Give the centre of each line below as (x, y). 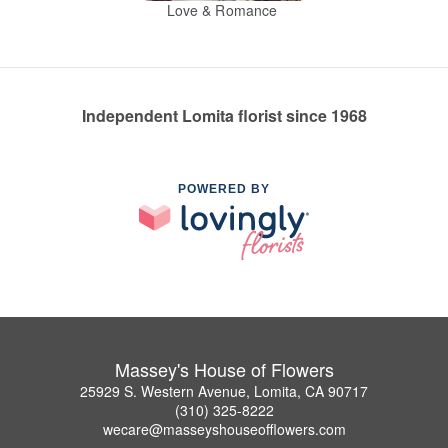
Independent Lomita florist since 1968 (224, 116)
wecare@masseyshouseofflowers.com (224, 429)
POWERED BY (224, 189)
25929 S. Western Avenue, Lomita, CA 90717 (224, 391)
